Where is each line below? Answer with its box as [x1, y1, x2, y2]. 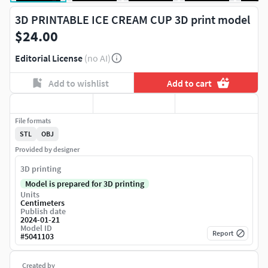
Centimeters [20, 197, 65, 209]
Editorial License [15, 52, 83, 64]
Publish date [20, 206, 66, 217]
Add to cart [167, 77, 212, 89]
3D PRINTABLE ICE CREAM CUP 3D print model [15, 12, 250, 27]
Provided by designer [15, 145, 80, 154]
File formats [15, 116, 51, 125]
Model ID [20, 223, 52, 234]
